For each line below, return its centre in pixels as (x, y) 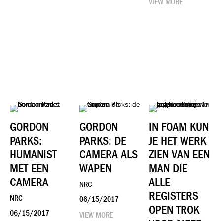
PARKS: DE (103, 141)
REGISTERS (174, 196)
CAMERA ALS (109, 155)
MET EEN (29, 168)
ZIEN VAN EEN (180, 155)
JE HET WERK (178, 141)
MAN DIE (168, 168)
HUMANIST (33, 155)
